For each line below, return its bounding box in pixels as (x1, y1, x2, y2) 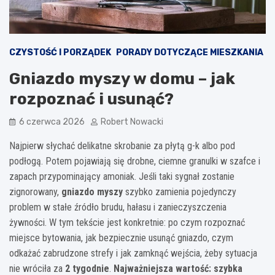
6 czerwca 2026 (19, 116, 85, 127)
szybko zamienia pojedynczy (123, 185, 236, 198)
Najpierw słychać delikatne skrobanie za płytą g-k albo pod (9, 139, 235, 152)
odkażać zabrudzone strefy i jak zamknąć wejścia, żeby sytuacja (9, 247, 257, 259)
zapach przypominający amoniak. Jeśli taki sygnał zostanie (9, 170, 234, 182)
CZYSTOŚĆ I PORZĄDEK (9, 47, 111, 58)
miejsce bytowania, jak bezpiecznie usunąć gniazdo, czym (9, 231, 233, 244)
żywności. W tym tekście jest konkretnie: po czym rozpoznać (9, 216, 245, 228)
